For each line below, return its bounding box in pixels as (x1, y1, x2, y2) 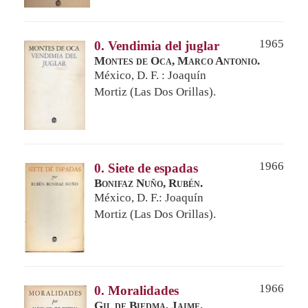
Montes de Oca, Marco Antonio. (94, 54, 260, 67)
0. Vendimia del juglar (94, 38, 219, 53)
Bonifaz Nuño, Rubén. (94, 176, 203, 190)
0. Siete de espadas (94, 160, 198, 175)
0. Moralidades (94, 283, 179, 298)
